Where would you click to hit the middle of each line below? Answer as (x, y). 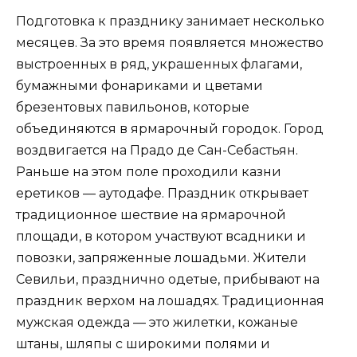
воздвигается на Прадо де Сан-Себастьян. (157, 151)
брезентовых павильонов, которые (133, 108)
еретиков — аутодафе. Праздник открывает (162, 194)
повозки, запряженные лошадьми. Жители (161, 258)
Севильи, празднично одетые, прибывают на (168, 280)
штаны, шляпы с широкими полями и (143, 344)
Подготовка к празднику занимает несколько (170, 22)
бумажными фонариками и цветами (139, 86)
